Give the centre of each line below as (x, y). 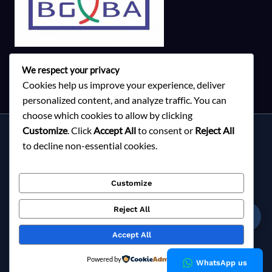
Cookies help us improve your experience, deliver (124, 85)
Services (136, 136)
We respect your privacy (71, 70)
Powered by (104, 259)
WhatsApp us (222, 263)
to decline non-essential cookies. (90, 146)
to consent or (165, 131)
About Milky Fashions (136, 153)
